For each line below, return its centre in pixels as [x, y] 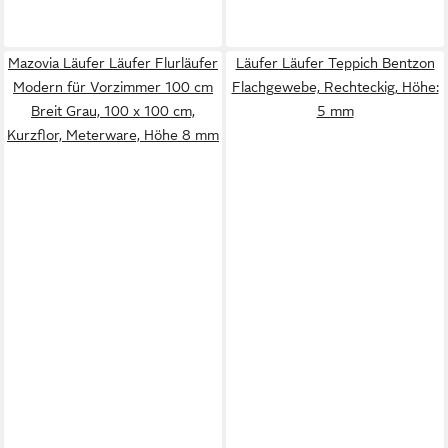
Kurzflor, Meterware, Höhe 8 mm [113, 135]
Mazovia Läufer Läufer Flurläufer [113, 63]
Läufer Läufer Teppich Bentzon [335, 63]
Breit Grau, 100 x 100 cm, [113, 111]
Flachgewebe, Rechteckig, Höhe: [335, 87]
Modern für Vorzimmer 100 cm [113, 87]
